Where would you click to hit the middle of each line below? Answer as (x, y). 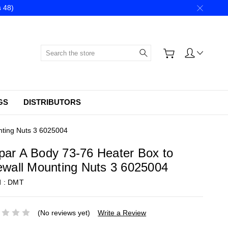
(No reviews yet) (64, 212)
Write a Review (122, 212)
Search (162, 50)
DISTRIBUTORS (52, 102)
